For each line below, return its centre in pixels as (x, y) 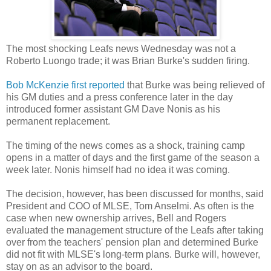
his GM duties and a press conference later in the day (119, 97)
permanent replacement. (58, 121)
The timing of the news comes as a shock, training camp (126, 145)
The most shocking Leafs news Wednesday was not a (121, 48)
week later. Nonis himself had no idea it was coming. (118, 169)
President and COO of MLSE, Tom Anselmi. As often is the (130, 206)
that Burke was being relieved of (194, 85)
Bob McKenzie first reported (65, 85)
